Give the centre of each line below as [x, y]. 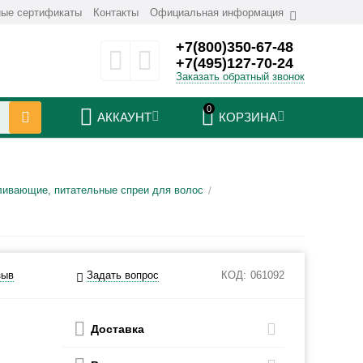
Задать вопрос [123, 275]
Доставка [118, 329]
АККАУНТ [124, 117]
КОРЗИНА [248, 117]
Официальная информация [216, 13]
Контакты [115, 13]
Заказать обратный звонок [240, 77]
